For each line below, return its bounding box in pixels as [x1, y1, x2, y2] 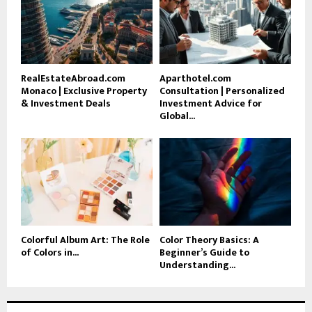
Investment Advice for [159, 95, 262, 111]
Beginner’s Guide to [159, 244, 249, 260]
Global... [159, 107, 195, 124]
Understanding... [159, 256, 235, 273]
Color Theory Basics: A [159, 231, 259, 248]
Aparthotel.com [159, 70, 231, 86]
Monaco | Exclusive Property [21, 82, 147, 99]
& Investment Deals [21, 95, 111, 111]
